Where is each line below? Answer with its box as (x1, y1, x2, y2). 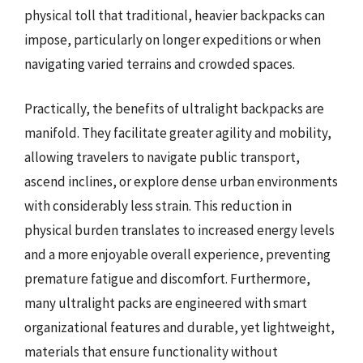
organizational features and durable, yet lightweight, (24, 318, 335, 336)
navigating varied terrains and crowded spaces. (24, 54, 295, 73)
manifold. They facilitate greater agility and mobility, (24, 124, 331, 142)
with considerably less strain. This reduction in (24, 197, 292, 215)
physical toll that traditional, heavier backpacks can (24, 6, 325, 24)
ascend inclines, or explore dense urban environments (24, 173, 338, 190)
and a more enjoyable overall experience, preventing (24, 246, 331, 263)
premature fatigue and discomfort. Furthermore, (24, 270, 310, 288)
